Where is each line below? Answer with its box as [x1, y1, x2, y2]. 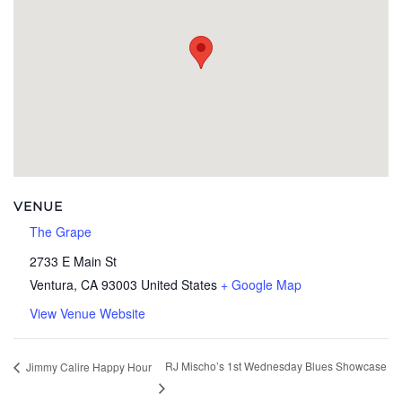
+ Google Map [221, 275, 302, 293]
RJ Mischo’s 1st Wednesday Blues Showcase [164, 358, 387, 374]
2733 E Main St [30, 251, 118, 270]
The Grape [30, 223, 92, 241]
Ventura [30, 275, 74, 293]
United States [141, 275, 218, 293]
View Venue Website [30, 304, 146, 323]
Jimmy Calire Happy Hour [23, 358, 152, 374]
